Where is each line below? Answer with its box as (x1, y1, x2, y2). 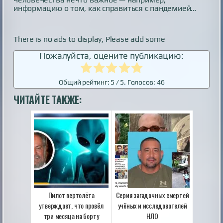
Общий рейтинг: (58, 78, 111, 86)
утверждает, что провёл (39, 200, 104, 211)
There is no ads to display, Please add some (13, 34, 165, 44)
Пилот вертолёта (48, 189, 95, 200)
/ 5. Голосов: (114, 78, 157, 86)
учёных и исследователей (117, 200, 187, 211)
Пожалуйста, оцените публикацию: (39, 50, 184, 61)
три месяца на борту (43, 210, 99, 221)
